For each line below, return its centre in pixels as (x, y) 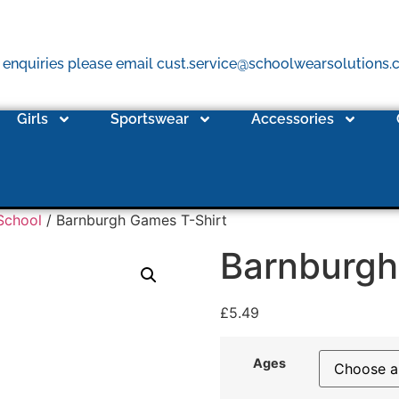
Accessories (293, 119)
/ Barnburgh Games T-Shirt (134, 220)
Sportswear (150, 119)
